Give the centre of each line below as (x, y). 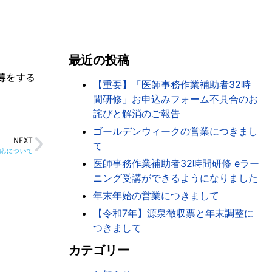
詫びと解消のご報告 (137, 114)
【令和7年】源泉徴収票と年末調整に (174, 213)
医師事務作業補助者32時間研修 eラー (176, 163)
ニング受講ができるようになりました (176, 178)
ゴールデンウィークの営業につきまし (176, 131)
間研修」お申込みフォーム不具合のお (176, 99)
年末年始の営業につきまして (156, 195)
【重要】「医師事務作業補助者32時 (172, 84)
